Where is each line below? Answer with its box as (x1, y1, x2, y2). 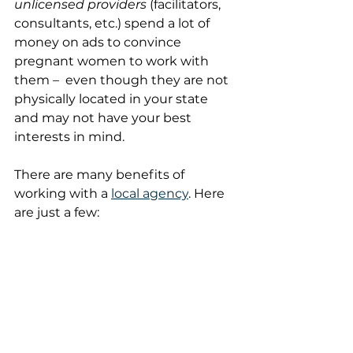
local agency (111, 186, 188, 201)
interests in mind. (14, 129, 124, 144)
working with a (14, 186, 111, 201)
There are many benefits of (14, 167, 188, 182)
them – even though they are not (14, 72, 232, 87)
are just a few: (14, 205, 99, 220)
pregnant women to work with (14, 54, 212, 69)
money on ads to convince (14, 35, 184, 50)
